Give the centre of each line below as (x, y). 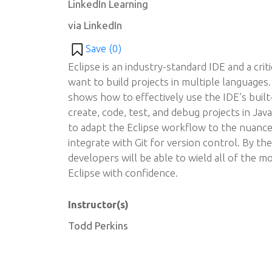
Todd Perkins (98, 226)
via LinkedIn (95, 25)
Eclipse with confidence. (123, 173)
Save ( (99, 48)
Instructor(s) (98, 205)
